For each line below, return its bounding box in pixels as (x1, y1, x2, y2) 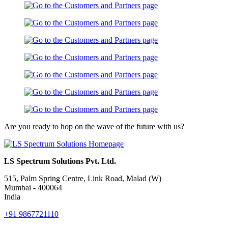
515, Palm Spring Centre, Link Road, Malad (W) (4, 174, 161, 183)
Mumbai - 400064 (4, 183, 62, 192)
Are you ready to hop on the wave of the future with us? (4, 122, 184, 131)
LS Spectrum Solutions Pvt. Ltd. (4, 156, 116, 165)
